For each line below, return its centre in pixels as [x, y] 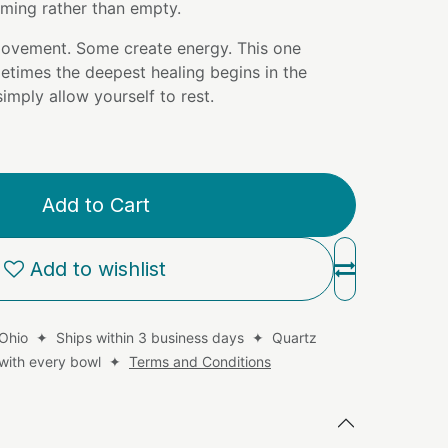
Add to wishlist [98, 269]
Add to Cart [96, 205]
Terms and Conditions [200, 361]
